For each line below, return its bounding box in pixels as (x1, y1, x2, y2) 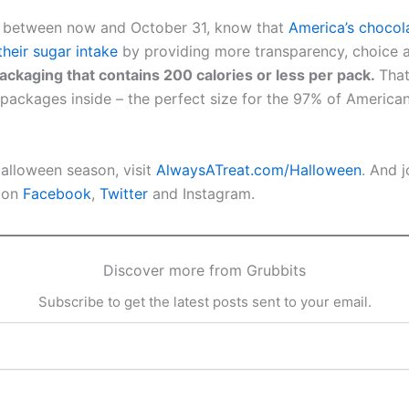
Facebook (23, 184, 91, 203)
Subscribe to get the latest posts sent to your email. (37, 292, 372, 310)
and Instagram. (148, 184, 255, 203)
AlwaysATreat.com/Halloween (156, 160, 362, 179)
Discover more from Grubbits (103, 260, 306, 279)
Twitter (100, 184, 148, 203)
